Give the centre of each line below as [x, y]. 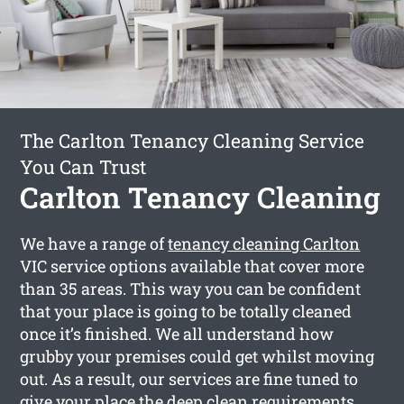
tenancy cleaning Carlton [264, 243]
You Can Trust [83, 166]
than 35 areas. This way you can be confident [191, 288]
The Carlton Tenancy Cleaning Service [193, 140]
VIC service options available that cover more [193, 266]
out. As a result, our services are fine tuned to [189, 378]
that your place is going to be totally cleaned [186, 311]
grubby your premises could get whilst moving [197, 356]
